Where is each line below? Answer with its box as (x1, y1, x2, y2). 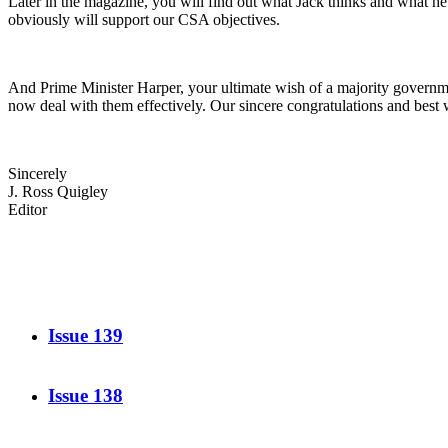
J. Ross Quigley (8, 182, 108, 200)
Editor (8, 200, 47, 218)
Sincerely (8, 164, 67, 182)
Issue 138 (48, 384, 123, 406)
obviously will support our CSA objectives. (8, 10, 280, 28)
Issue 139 (48, 325, 123, 347)
